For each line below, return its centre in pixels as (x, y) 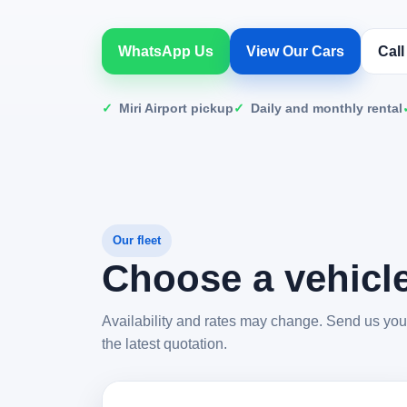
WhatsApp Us (166, 51)
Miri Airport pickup (176, 108)
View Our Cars (295, 51)
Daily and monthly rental (327, 108)
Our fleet (137, 240)
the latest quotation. (164, 344)
